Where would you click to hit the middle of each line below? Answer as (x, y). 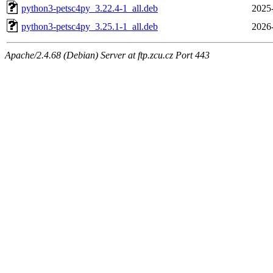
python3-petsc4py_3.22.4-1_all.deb (90, 8)
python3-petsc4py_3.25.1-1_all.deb (90, 26)
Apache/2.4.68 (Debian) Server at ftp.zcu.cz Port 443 (107, 55)
